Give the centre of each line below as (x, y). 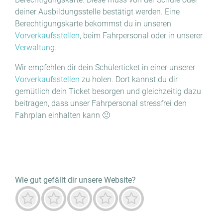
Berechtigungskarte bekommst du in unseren (93, 24)
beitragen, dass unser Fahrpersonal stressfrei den (101, 103)
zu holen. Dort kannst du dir (129, 79)
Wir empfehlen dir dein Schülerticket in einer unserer (105, 67)
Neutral (89, 198)
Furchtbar (42, 198)
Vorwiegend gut (131, 198)
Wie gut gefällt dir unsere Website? (75, 180)
